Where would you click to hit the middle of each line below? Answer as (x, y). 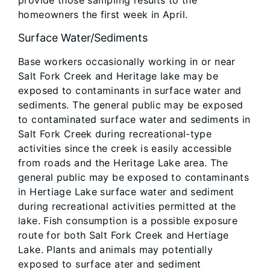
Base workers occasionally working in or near (127, 62)
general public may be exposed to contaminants (134, 177)
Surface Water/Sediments (83, 38)
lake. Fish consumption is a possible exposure (128, 221)
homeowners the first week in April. (103, 15)
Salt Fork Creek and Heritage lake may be (118, 76)
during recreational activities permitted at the (127, 206)
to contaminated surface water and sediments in (134, 120)
